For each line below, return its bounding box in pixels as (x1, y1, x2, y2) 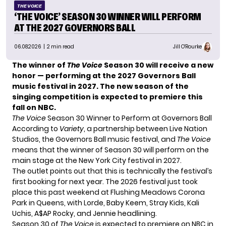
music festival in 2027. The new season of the (12, 81, 189, 91)
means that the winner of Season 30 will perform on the (12, 144, 209, 155)
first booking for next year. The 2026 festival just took (12, 176, 198, 187)
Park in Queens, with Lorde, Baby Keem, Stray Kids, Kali (12, 197, 199, 208)
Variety (60, 123, 84, 134)
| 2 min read (41, 43, 74, 51)
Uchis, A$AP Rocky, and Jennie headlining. (12, 208, 157, 218)
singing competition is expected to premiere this (12, 91, 203, 102)
